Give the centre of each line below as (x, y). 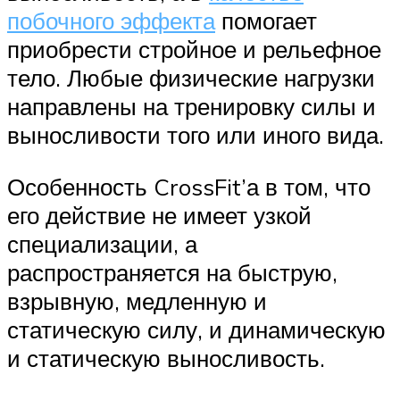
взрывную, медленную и (137, 300)
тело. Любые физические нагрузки (191, 78)
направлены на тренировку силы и (192, 107)
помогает (266, 21)
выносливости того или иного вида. (196, 135)
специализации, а (102, 243)
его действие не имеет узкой (159, 215)
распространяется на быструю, (172, 272)
